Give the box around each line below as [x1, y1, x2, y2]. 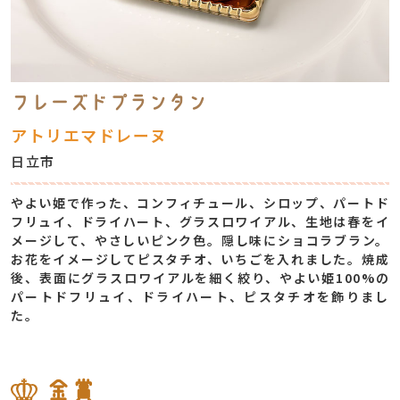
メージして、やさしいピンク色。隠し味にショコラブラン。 [11, 231, 389, 249]
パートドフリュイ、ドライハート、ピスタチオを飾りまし [11, 287, 389, 305]
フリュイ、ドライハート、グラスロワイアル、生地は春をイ [11, 212, 389, 230]
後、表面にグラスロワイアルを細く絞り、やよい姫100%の [11, 269, 389, 287]
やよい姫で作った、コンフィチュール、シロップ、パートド [11, 194, 389, 212]
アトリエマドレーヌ [11, 123, 168, 146]
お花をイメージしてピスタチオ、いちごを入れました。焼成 [11, 250, 389, 268]
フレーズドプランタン [11, 93, 207, 112]
